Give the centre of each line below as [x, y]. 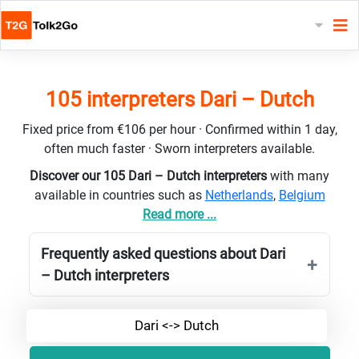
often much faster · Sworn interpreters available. [179, 148]
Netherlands [239, 195]
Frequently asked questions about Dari [163, 253]
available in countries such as [119, 195]
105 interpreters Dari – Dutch [179, 99]
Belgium [302, 195]
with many [300, 175]
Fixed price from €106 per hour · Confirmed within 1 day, [179, 129]
